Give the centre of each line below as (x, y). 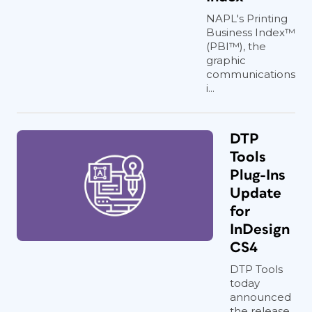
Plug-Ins (258, 175)
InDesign (260, 229)
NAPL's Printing (247, 18)
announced (260, 297)
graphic (226, 60)
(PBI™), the (236, 46)
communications (251, 74)
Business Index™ (251, 32)
